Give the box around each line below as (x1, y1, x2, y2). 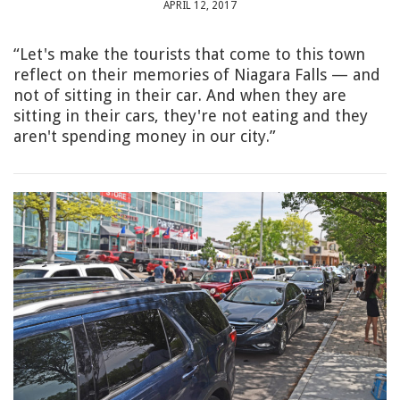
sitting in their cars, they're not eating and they (13, 106, 368, 125)
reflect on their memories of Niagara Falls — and (13, 65, 380, 84)
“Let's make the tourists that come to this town (13, 45, 365, 63)
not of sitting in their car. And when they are (13, 86, 346, 104)
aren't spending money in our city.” (13, 127, 276, 146)
